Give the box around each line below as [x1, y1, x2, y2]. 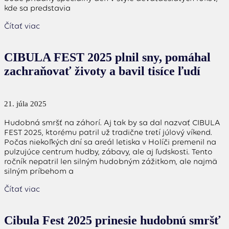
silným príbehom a [4, 166, 76, 176]
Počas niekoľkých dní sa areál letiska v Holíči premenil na [4, 136, 216, 147]
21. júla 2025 [4, 99, 47, 108]
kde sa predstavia [4, 3, 71, 13]
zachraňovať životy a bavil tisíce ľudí [4, 64, 200, 78]
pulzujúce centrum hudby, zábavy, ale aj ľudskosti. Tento [4, 146, 213, 156]
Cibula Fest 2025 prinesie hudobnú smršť [4, 213, 221, 227]
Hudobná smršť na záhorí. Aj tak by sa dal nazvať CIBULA [4, 117, 220, 127]
